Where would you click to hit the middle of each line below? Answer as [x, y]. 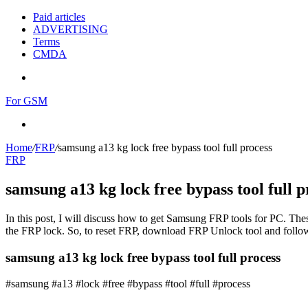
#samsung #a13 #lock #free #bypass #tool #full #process [128, 284]
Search [47, 123]
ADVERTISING [70, 29]
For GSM [26, 101]
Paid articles [59, 17]
